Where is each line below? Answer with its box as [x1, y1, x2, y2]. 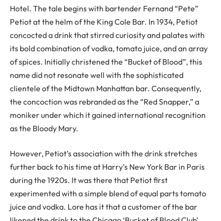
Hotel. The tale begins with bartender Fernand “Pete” [10, 3, 198, 13]
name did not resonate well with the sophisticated [10, 70, 184, 80]
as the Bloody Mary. [10, 123, 78, 133]
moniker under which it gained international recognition [10, 110, 206, 120]
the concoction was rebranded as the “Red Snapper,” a [10, 96, 199, 107]
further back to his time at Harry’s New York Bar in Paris [10, 162, 205, 172]
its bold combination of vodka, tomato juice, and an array [10, 43, 208, 53]
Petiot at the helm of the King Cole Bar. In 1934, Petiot [10, 16, 198, 27]
